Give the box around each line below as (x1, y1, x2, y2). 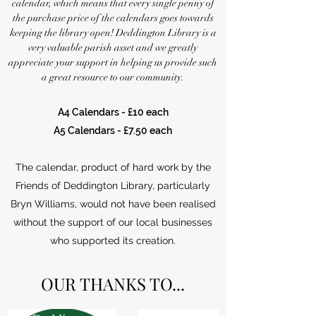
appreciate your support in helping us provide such (8, 56, 217, 68)
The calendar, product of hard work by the (15, 162, 211, 173)
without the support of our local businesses (13, 217, 212, 228)
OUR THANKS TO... (41, 272, 185, 295)
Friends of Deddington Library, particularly (16, 180, 210, 191)
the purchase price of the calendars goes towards (12, 12, 214, 24)
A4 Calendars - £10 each (57, 107, 169, 118)
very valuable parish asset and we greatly (28, 42, 197, 54)
